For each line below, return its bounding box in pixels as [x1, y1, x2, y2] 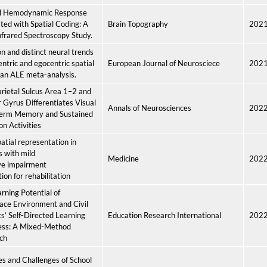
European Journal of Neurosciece [108, 58, 220, 68]
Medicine [108, 154, 139, 163]
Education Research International [108, 210, 221, 220]
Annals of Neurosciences [108, 103, 191, 113]
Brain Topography [108, 19, 168, 29]
